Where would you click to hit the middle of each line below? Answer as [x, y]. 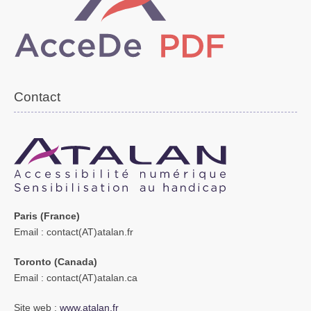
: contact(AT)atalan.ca [88, 278]
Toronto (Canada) [56, 262]
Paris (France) [47, 216]
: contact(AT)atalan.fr [86, 232]
